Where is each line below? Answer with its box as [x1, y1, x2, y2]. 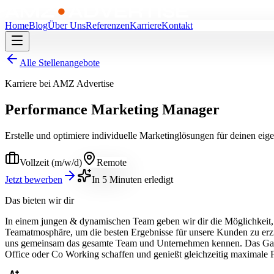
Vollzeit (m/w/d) [20, 157, 82, 168]
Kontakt [161, 20, 193, 31]
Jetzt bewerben [5, 174, 62, 185]
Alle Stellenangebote [20, 57, 100, 68]
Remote [97, 157, 127, 168]
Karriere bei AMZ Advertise [5, 78, 114, 89]
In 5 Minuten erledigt [92, 174, 173, 185]
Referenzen [86, 20, 130, 31]
